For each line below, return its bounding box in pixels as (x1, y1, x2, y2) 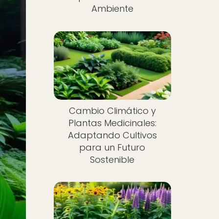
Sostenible (90, 153, 135, 166)
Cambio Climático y (68, 104, 156, 117)
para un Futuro (79, 141, 146, 153)
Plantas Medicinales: (68, 116, 156, 129)
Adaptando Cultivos (67, 129, 157, 141)
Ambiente (91, 2, 133, 15)
